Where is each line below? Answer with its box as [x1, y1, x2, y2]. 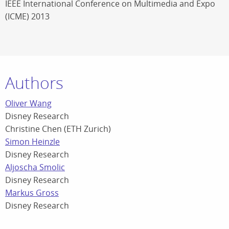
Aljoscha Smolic [5, 162, 65, 173]
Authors [5, 72, 63, 94]
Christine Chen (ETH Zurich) [5, 123, 111, 134]
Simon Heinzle [5, 136, 60, 147]
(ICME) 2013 [5, 11, 50, 22]
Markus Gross [5, 187, 59, 198]
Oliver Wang [5, 98, 52, 109]
